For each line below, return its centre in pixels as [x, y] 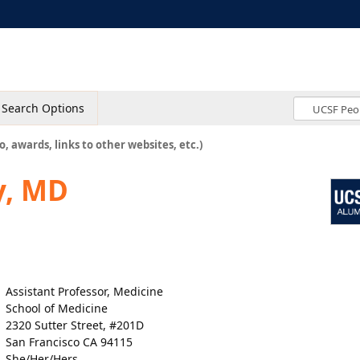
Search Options [43, 108]
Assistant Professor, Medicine [84, 291]
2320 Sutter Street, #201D [75, 325]
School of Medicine [57, 308]
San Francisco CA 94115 [69, 342]
